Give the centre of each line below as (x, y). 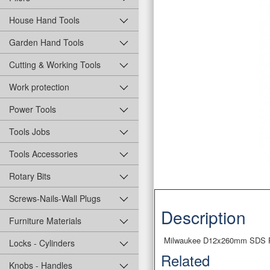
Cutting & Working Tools (55, 65)
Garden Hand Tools (46, 42)
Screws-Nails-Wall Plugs (55, 199)
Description (204, 217)
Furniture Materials (45, 221)
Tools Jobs (30, 132)
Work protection (39, 87)
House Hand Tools (44, 20)
